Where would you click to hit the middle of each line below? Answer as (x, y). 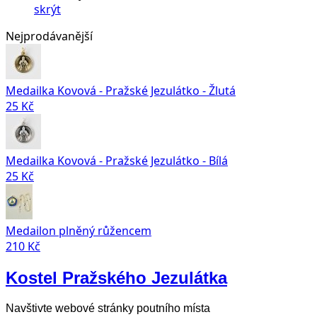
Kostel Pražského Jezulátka (116, 277)
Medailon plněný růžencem (79, 231)
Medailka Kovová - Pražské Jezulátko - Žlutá (121, 91)
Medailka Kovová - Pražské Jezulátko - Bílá (117, 161)
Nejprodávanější (49, 36)
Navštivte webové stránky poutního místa (108, 308)
